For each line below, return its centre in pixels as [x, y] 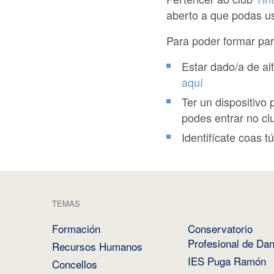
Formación [76, 229]
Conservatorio [220, 229]
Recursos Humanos [97, 246]
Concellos [74, 264]
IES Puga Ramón [227, 261]
